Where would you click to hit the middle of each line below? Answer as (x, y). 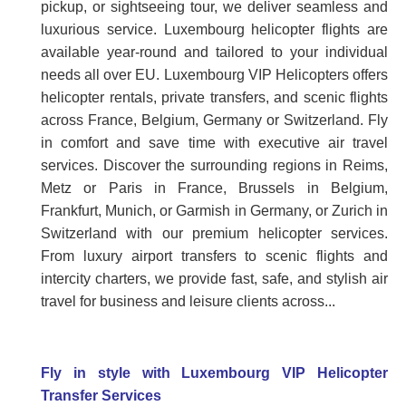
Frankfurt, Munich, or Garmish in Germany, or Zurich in (214, 210)
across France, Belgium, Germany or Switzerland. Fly (214, 120)
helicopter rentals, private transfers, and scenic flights (214, 97)
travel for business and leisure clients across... (188, 301)
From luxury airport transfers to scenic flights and (214, 256)
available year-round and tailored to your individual (214, 52)
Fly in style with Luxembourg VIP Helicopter (214, 372)
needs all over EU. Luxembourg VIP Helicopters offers (214, 74)
